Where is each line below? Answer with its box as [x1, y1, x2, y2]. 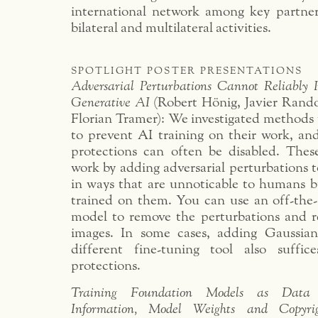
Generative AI [71, 96, 150, 109]
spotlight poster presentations [71, 62, 303, 77]
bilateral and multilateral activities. [71, 21, 271, 35]
